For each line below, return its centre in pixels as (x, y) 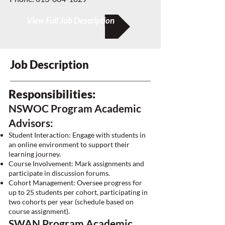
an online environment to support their (69, 144)
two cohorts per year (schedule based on (71, 202)
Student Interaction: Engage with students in (77, 135)
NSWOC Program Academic (75, 108)
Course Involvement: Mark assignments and (76, 163)
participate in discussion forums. (59, 173)
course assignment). (39, 211)
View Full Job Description (70, 20)
